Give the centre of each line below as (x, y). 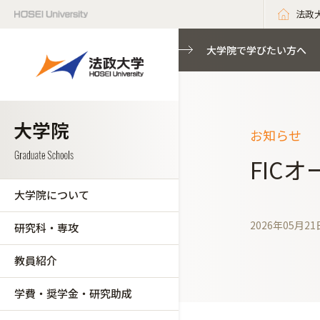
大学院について (52, 195)
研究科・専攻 (46, 227)
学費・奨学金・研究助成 (73, 293)
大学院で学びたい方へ (256, 50)
